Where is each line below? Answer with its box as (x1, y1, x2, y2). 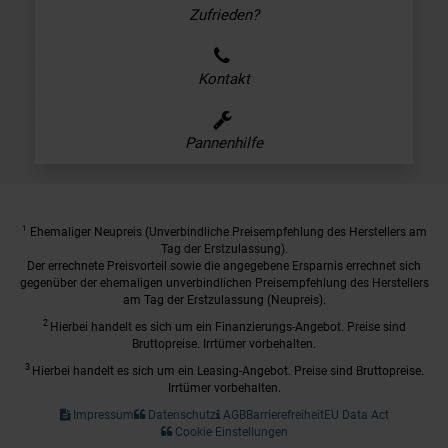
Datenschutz (144, 407, 216, 422)
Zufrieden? (189, 5, 259, 24)
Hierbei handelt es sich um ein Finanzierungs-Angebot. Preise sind (49, 319, 406, 334)
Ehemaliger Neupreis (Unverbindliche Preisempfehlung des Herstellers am (26, 224, 427, 239)
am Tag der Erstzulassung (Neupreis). (122, 292, 326, 307)
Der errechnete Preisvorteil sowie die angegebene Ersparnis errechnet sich (27, 258, 421, 273)
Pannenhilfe (185, 133, 263, 152)
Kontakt (198, 69, 250, 88)
